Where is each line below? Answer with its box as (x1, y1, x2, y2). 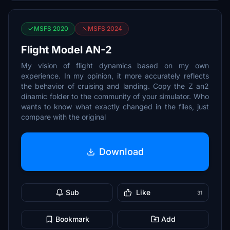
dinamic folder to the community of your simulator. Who (21, 92, 209, 101)
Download (99, 146, 144, 157)
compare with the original (21, 112, 106, 121)
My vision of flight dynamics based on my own (21, 61, 209, 70)
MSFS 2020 (34, 25, 68, 32)
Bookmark (55, 215, 89, 223)
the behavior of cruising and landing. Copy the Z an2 (21, 82, 209, 90)
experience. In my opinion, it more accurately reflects (21, 71, 209, 80)
